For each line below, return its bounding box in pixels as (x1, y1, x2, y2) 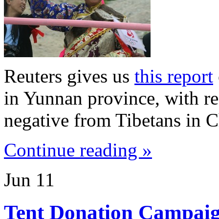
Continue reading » (4, 139, 152, 160)
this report (134, 65, 213, 87)
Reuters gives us (4, 65, 134, 87)
